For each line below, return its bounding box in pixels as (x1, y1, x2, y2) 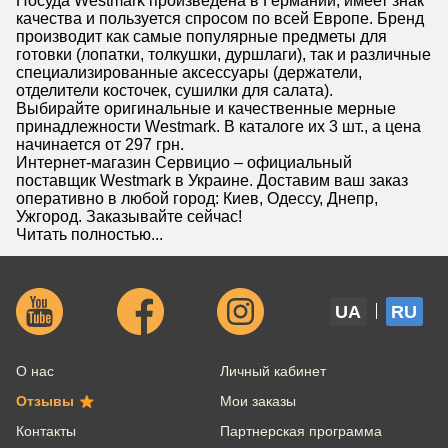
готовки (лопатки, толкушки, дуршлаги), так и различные (16, 45, 431, 63)
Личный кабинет (219, 362, 326, 379)
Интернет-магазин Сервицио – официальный (16, 153, 352, 171)
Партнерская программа (219, 422, 382, 439)
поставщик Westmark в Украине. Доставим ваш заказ (16, 171, 408, 189)
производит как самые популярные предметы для (16, 27, 387, 45)
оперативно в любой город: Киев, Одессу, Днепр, (16, 189, 378, 207)
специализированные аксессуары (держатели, (16, 63, 362, 81)
